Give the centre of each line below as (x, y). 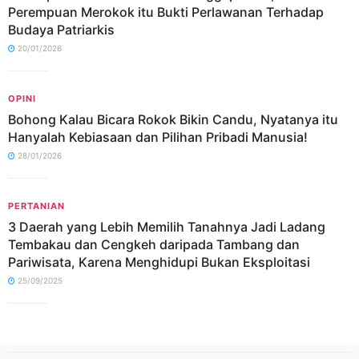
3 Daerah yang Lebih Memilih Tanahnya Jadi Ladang (167, 227)
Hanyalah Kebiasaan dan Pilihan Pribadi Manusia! (158, 137)
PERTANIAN (36, 206)
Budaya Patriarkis (61, 30)
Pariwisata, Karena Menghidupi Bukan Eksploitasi (159, 262)
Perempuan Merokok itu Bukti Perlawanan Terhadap (166, 12)
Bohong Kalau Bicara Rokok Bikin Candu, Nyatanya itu (173, 119)
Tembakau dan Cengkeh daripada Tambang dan (154, 244)
